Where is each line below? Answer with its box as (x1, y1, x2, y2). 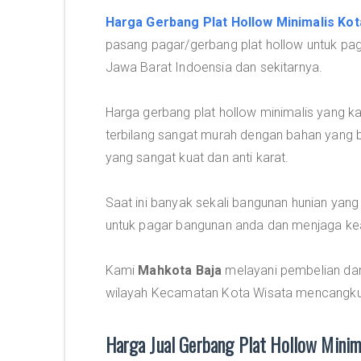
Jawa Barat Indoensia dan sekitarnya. (105, 60, 323, 75)
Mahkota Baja (138, 263, 222, 278)
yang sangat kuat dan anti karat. (105, 150, 289, 165)
